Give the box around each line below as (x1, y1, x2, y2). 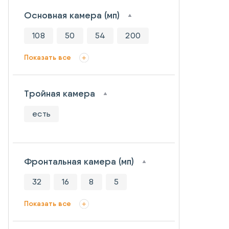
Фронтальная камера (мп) (24, 156, 134, 167)
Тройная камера (24, 88, 95, 99)
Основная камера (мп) (24, 10, 120, 21)
